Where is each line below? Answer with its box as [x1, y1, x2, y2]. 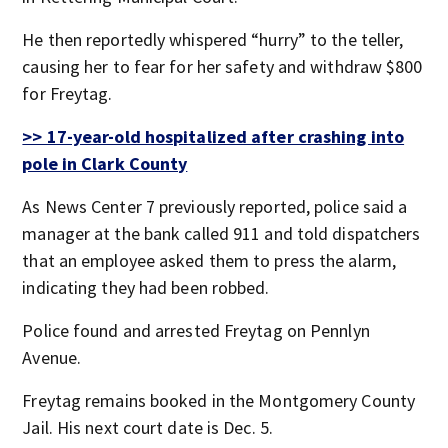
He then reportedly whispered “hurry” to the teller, [22, 28, 404, 51]
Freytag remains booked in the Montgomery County [22, 389, 416, 412]
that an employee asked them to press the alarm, [22, 249, 397, 272]
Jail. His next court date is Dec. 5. [22, 416, 273, 439]
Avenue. [22, 346, 82, 369]
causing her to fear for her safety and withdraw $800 [22, 55, 423, 78]
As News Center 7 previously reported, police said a [22, 195, 408, 218]
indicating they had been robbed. [22, 276, 270, 299]
